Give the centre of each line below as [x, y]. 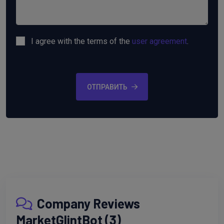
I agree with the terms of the [81, 41]
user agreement [159, 41]
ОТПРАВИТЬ [107, 87]
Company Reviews [87, 203]
